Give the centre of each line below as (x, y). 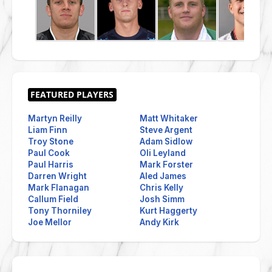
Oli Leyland (163, 153)
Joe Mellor (50, 222)
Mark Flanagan (59, 187)
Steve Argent (166, 130)
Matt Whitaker (169, 118)
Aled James (163, 176)
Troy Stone (51, 141)
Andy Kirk (160, 222)
